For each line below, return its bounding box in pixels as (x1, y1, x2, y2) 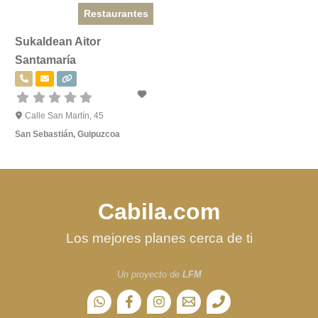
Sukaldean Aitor (15, 35, 101, 48)
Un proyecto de (116, 269, 182, 280)
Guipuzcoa (77, 128, 120, 139)
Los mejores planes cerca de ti (65, 231, 253, 246)
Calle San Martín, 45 (24, 110, 104, 121)
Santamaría (15, 53, 76, 66)
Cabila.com (98, 199, 220, 224)
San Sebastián (15, 128, 73, 139)
